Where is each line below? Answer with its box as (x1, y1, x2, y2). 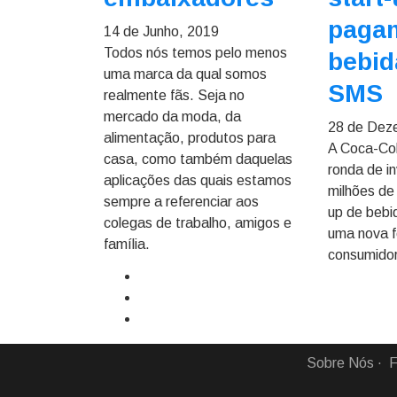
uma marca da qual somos (104, 66, 267, 82)
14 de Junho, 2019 (104, 24, 219, 39)
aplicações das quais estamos (104, 173, 292, 188)
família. (104, 237, 150, 252)
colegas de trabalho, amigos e (104, 215, 292, 230)
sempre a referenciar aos (104, 194, 259, 209)
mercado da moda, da (104, 109, 241, 124)
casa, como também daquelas (104, 152, 292, 167)
